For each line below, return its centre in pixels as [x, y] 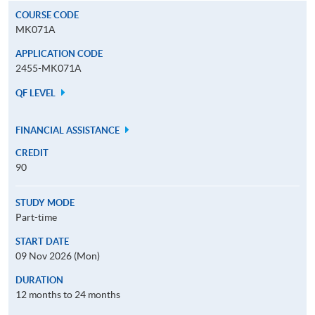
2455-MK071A [49, 68]
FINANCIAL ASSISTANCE [69, 130]
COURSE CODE [47, 15]
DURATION [39, 280]
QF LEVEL [37, 93]
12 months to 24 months [68, 294]
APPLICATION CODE [59, 53]
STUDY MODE [45, 202]
